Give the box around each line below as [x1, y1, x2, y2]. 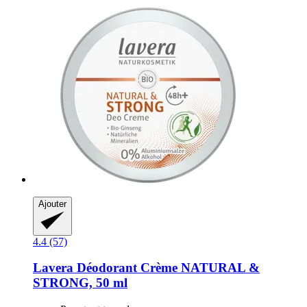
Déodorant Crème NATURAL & [73, 260, 260, 275]
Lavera [33, 260, 73, 275]
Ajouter [38, 199, 66, 210]
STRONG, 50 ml [33, 275, 127, 291]
